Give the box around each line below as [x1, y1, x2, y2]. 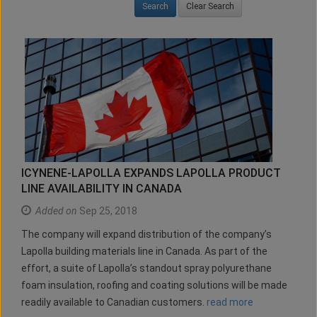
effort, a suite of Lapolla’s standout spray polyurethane [21, 263, 272, 275]
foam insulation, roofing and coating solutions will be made [21, 279, 287, 292]
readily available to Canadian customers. [21, 296, 207, 309]
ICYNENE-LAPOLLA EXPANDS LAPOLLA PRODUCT [21, 166, 281, 180]
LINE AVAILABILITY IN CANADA [21, 182, 182, 196]
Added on [35, 205, 77, 217]
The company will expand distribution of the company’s [21, 229, 272, 241]
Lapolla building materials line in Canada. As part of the [21, 246, 267, 258]
